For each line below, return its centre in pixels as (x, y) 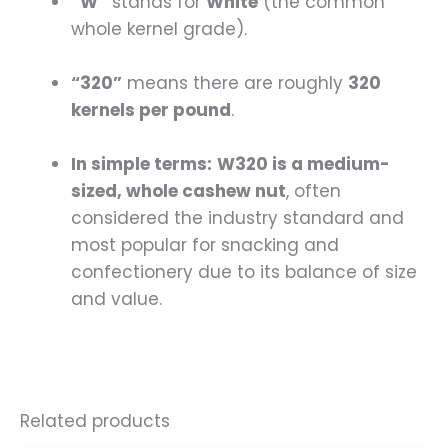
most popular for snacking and (205, 245)
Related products (95, 421)
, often (313, 191)
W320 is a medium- (303, 164)
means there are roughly (235, 82)
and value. (116, 299)
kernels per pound (151, 109)
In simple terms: (141, 164)
